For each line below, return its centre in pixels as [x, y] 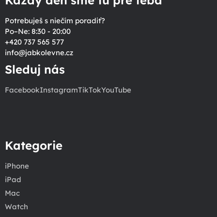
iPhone [17, 166]
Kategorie [34, 145]
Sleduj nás [35, 69]
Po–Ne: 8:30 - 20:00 [38, 31]
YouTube [116, 90]
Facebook [22, 90]
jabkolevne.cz [49, 52]
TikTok [90, 90]
